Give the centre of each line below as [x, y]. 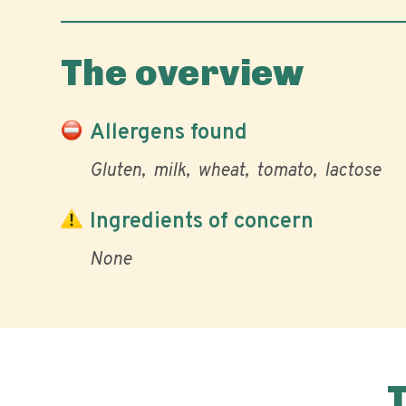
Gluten [116, 171]
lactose [353, 171]
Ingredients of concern [202, 222]
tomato [285, 171]
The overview [183, 72]
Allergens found [169, 133]
